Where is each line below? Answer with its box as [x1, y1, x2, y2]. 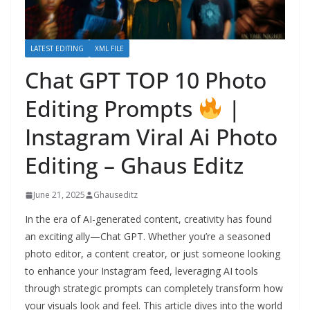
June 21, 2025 [33, 189, 85, 201]
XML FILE [95, 44, 124, 54]
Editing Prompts [25, 93, 198, 124]
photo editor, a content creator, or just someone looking [25, 247, 280, 261]
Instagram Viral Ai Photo [25, 122, 277, 152]
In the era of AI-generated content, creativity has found [25, 212, 272, 226]
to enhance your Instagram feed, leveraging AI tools [25, 264, 258, 278]
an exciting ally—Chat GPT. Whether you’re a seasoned [25, 230, 271, 244]
